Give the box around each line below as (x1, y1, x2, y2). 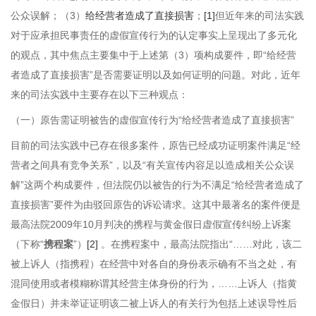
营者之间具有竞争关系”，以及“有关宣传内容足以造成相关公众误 (11, 159, 294, 171)
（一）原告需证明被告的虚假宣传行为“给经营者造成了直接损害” (11, 114, 294, 126)
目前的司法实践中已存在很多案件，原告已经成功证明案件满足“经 (11, 140, 300, 151)
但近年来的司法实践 (215, 10, 304, 21)
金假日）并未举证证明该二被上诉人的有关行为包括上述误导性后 (11, 298, 297, 309)
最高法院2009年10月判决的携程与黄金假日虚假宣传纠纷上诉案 (11, 219, 291, 230)
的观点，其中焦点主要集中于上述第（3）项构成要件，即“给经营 (11, 49, 296, 61)
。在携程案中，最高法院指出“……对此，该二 (98, 238, 302, 250)
